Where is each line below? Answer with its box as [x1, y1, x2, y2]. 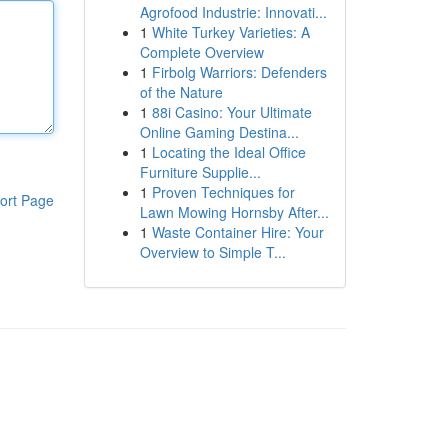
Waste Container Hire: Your [151, 222, 324, 242]
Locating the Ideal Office [151, 142, 306, 162]
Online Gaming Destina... [139, 122, 299, 142]
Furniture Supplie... [139, 162, 261, 182]
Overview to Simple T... [139, 242, 286, 262]
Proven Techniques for [151, 182, 295, 202]
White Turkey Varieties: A [151, 22, 310, 42]
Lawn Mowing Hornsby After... [139, 202, 329, 222]
